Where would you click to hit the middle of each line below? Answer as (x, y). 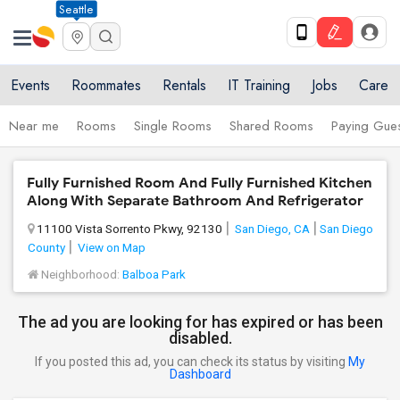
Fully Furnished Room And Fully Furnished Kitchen (200, 183)
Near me (34, 126)
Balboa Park (154, 274)
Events (30, 85)
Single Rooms (173, 126)
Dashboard (200, 374)
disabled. (200, 338)
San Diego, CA (272, 229)
